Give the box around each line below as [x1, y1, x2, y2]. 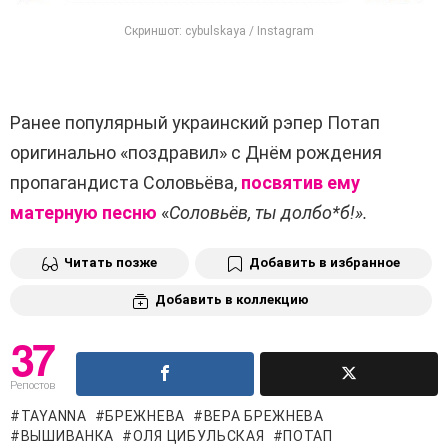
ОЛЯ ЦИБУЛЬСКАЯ [132, 427, 265, 444]
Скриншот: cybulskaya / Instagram [124, 23, 314, 38]
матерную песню [10, 202, 157, 224]
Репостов [10, 378, 55, 392]
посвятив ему [241, 172, 360, 194]
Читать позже [64, 255, 157, 271]
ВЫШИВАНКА [20, 427, 115, 444]
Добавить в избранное [249, 255, 400, 271]
